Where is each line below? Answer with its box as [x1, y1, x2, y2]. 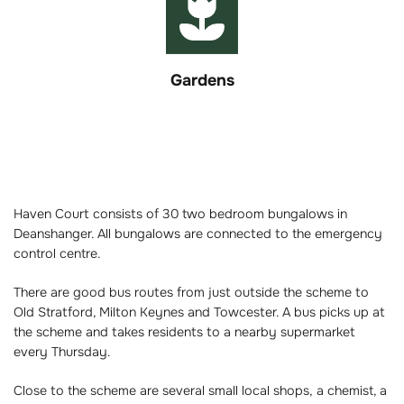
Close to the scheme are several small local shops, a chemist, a [14, 382, 387, 399]
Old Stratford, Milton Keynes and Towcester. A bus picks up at [14, 303, 385, 320]
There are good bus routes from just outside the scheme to [14, 283, 369, 300]
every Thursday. [14, 343, 111, 360]
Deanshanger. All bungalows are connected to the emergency [14, 225, 382, 242]
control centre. [14, 244, 101, 262]
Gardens [170, 69, 234, 90]
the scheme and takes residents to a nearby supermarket [14, 323, 355, 340]
